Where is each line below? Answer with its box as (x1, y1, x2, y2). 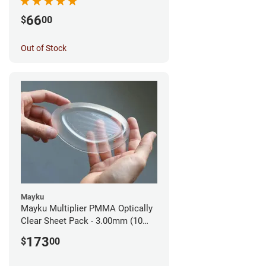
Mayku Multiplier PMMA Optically (21, 202, 153, 214)
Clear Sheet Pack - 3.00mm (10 (21, 215, 142, 226)
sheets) (21, 227, 50, 239)
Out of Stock (21, 43, 66, 53)
